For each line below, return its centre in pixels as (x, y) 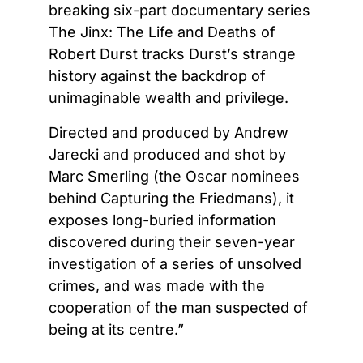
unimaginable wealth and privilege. (171, 97)
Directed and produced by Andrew (169, 132)
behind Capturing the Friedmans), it (171, 198)
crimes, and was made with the (157, 285)
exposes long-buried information (162, 220)
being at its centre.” (116, 329)
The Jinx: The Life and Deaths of (162, 32)
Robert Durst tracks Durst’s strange (172, 53)
